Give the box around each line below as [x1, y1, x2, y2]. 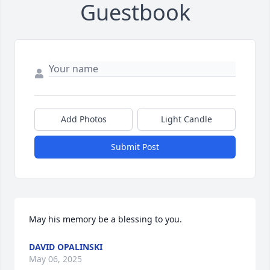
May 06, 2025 [29, 253, 82, 265]
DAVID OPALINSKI [29, 241, 102, 253]
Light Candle [161, 113, 212, 125]
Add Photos [60, 113, 107, 125]
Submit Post [111, 141, 159, 153]
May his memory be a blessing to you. [29, 213, 182, 225]
